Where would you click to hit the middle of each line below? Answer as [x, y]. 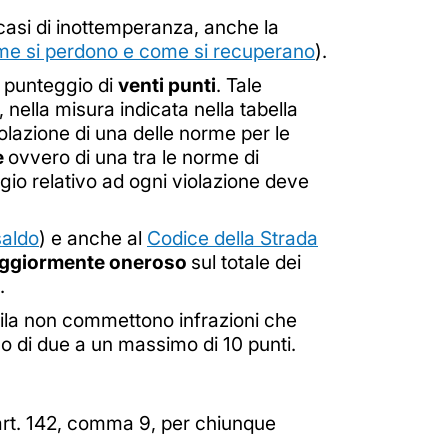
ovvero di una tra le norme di [133, 156]
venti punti [167, 84]
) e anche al [93, 238]
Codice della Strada [232, 238]
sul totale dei [246, 262]
